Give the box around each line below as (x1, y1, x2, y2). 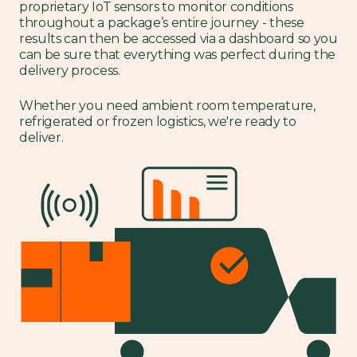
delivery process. (19, 63, 120, 78)
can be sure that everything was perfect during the (19, 47, 335, 62)
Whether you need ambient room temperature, (19, 98, 316, 113)
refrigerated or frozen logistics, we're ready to (19, 114, 296, 129)
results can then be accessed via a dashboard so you (19, 31, 338, 46)
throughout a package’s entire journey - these (19, 15, 304, 30)
